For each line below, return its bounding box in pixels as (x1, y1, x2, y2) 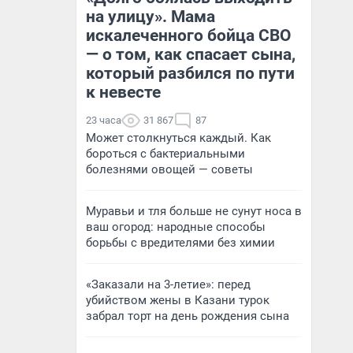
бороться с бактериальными (86, 147, 245, 161)
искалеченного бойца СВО (86, 26, 292, 45)
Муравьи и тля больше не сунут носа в (86, 204, 302, 218)
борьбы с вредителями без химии (86, 236, 275, 250)
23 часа (86, 114, 121, 126)
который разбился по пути (86, 64, 295, 83)
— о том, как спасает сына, (86, 45, 295, 64)
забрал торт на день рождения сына (86, 309, 289, 323)
